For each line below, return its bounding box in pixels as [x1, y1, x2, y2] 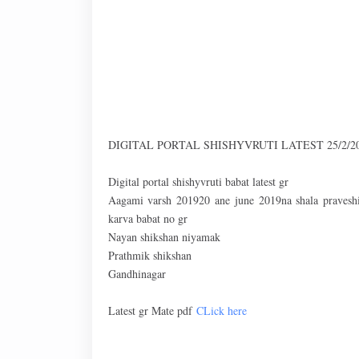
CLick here [196, 303, 247, 318]
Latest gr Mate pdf [107, 303, 196, 318]
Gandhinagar [107, 266, 166, 281]
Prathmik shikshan [107, 248, 192, 263]
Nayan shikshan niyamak [107, 229, 220, 244]
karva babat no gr [107, 211, 188, 226]
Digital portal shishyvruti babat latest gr [107, 174, 288, 189]
